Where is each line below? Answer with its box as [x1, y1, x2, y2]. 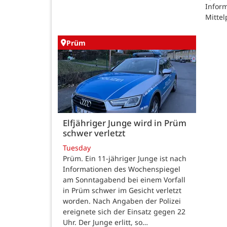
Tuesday [63, 143, 91, 153]
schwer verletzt [63, 127, 125, 139]
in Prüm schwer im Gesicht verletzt [63, 185, 181, 196]
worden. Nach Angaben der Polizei [63, 196, 181, 206]
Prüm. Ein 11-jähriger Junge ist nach [63, 154, 186, 164]
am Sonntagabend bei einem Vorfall [63, 175, 185, 185]
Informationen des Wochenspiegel [63, 164, 180, 174]
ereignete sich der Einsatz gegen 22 [63, 207, 185, 217]
